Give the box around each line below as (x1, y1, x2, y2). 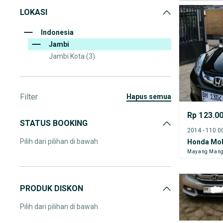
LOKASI (20, 7, 47, 17)
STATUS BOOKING (20, 118, 88, 128)
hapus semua (131, 93, 171, 101)
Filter (20, 92, 38, 102)
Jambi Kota (49, 52, 85, 60)
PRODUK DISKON (20, 184, 83, 193)
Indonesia (41, 28, 74, 36)
